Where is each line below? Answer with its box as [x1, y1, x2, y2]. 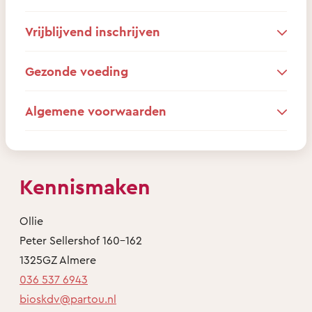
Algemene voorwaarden [25, 102, 166, 118]
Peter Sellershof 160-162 [19, 233, 142, 247]
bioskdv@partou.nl [19, 291, 116, 306]
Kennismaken [19, 173, 150, 199]
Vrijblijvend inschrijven [25, 23, 160, 39]
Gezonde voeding [25, 63, 128, 79]
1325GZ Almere [19, 252, 96, 267]
